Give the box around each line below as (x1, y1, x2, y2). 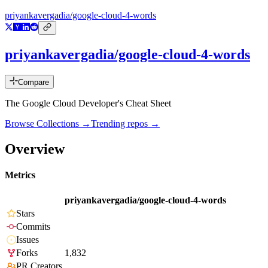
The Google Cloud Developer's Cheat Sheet (5, 98, 171, 109)
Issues (16, 234, 39, 245)
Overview (5, 141, 65, 157)
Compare (18, 78, 49, 87)
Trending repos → (91, 118, 160, 129)
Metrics (5, 170, 35, 181)
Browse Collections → (5, 118, 91, 129)
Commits (16, 221, 50, 232)
